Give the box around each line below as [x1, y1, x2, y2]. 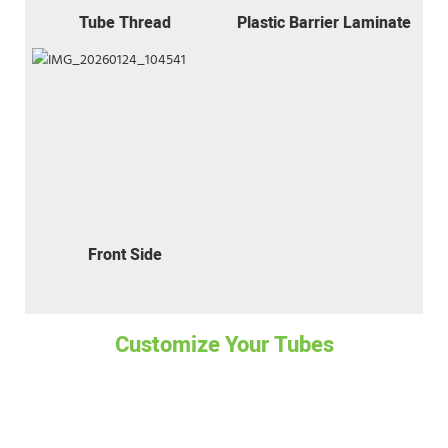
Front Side [87, 242, 162, 267]
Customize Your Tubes [114, 328, 334, 361]
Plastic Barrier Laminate [236, 10, 411, 35]
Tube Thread [78, 10, 171, 35]
